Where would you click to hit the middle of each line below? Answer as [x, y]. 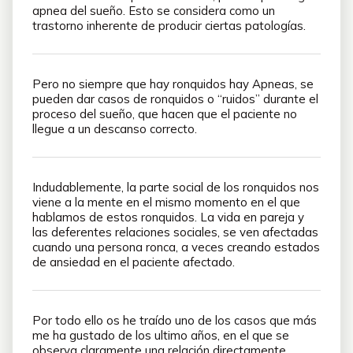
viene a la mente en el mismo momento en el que [166, 202]
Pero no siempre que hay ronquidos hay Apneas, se [173, 84]
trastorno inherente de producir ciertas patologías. [169, 26]
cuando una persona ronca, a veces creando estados [176, 247]
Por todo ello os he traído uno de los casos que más [175, 320]
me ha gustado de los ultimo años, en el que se [161, 335]
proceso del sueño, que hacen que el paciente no [165, 114]
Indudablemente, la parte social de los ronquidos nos [176, 187]
